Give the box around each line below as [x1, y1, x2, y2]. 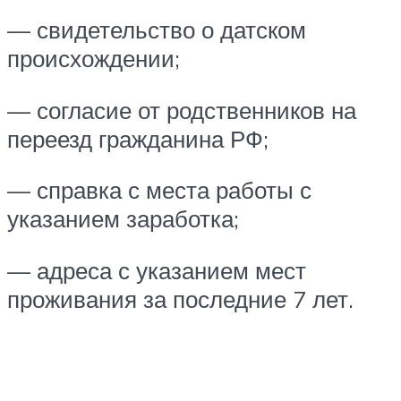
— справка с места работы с [7, 175, 311, 205]
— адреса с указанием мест [7, 255, 306, 285]
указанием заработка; [7, 204, 239, 234]
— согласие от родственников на [7, 95, 356, 124]
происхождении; [7, 44, 180, 73]
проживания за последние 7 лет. [7, 284, 354, 313]
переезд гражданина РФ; [7, 124, 269, 153]
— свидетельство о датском [7, 15, 306, 45]
